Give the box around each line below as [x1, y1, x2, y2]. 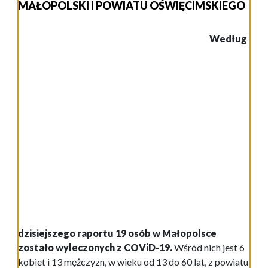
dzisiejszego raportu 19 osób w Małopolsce [18, 227, 217, 239]
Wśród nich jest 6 [172, 242, 245, 254]
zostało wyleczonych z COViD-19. [18, 242, 172, 254]
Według [209, 33, 247, 45]
